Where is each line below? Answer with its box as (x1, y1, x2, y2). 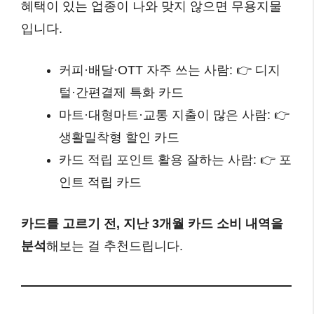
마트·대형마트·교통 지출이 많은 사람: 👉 (59, 107, 289, 122)
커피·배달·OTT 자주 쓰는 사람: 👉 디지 (59, 62, 280, 77)
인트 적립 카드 (59, 175, 142, 189)
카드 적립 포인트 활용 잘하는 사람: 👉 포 (59, 152, 292, 167)
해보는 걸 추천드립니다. (46, 238, 183, 253)
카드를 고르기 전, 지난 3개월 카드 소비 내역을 (21, 216, 283, 231)
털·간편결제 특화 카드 (59, 85, 184, 100)
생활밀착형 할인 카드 (59, 130, 179, 144)
